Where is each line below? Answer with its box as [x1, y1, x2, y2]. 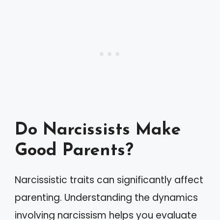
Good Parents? [15, 142, 134, 160]
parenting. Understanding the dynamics [15, 191, 198, 204]
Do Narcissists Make [15, 121, 181, 139]
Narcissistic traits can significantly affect [15, 173, 203, 187]
